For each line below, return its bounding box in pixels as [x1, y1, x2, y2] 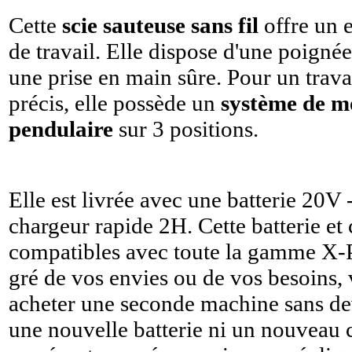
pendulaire [9, 116, 113, 141]
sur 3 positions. [113, 116, 258, 141]
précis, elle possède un [9, 90, 221, 115]
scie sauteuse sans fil [62, 13, 258, 38]
